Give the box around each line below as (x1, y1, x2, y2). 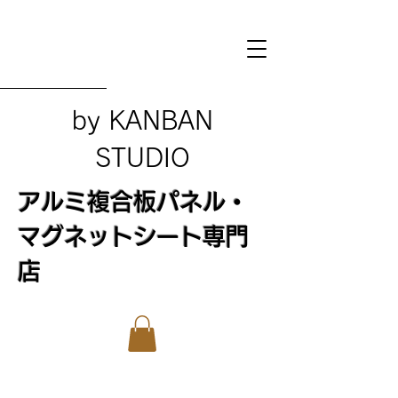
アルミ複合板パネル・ (18, 190, 249, 213)
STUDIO (95, 145, 190, 170)
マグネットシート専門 (18, 225, 249, 248)
